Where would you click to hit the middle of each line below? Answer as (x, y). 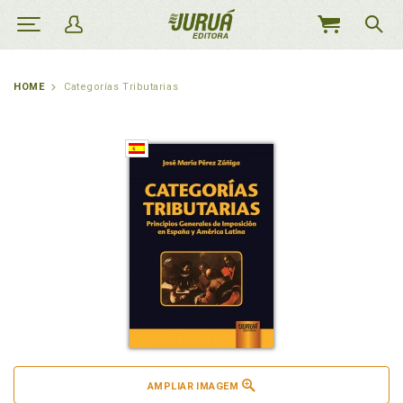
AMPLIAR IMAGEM (193, 386)
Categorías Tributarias (121, 87)
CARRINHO (340, 63)
